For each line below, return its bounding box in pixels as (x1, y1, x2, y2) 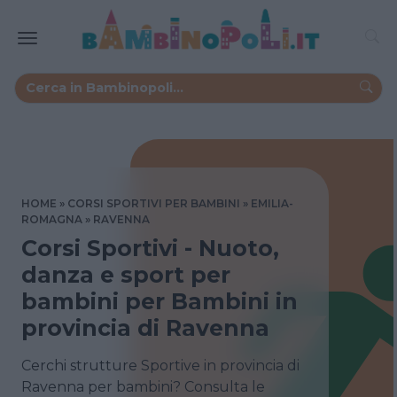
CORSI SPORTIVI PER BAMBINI (67, 196, 240, 210)
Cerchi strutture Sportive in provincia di (21, 356, 300, 374)
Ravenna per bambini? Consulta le (21, 378, 265, 395)
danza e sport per (21, 261, 230, 288)
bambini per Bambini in (21, 287, 298, 315)
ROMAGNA (21, 212, 82, 226)
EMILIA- (251, 196, 293, 210)
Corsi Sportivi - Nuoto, (21, 234, 279, 261)
